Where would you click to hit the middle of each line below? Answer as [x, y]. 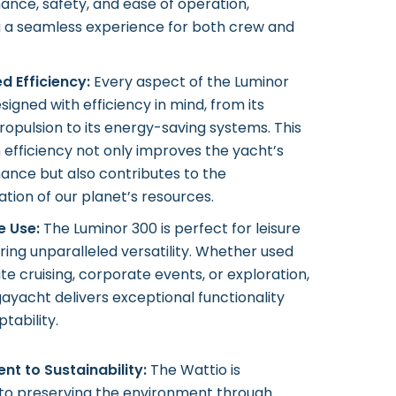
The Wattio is [194, 370]
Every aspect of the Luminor [190, 82]
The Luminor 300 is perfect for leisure [170, 228]
